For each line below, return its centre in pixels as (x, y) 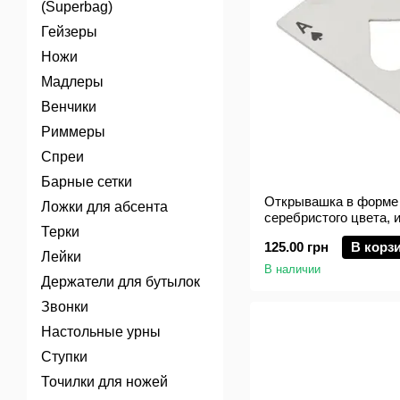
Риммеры (73, 132)
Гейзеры (69, 32)
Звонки (65, 307)
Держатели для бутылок (121, 282)
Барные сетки (87, 182)
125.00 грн (296, 247)
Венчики (69, 107)
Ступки (64, 357)
